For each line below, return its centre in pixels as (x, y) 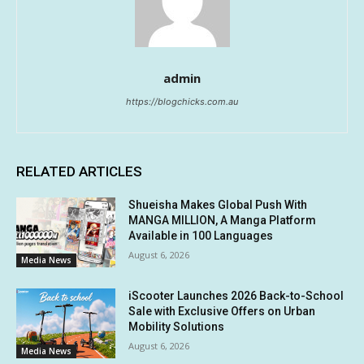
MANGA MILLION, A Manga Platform (223, 221)
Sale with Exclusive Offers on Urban (222, 312)
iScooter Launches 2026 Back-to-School (236, 296)
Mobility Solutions (177, 327)
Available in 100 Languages (201, 236)
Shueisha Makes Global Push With (218, 205)
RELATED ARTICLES (79, 172)
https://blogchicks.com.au (182, 102)
